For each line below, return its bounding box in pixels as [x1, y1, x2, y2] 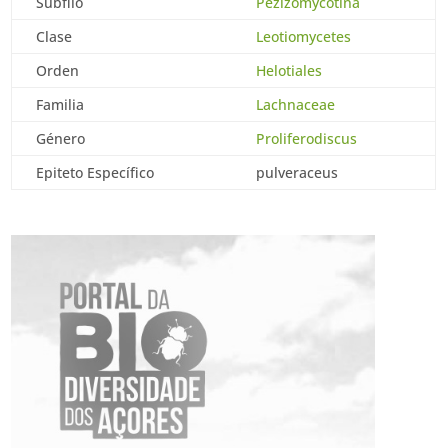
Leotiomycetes [256, 27, 352, 46]
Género [36, 129, 86, 148]
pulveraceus [256, 163, 339, 182]
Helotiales [256, 61, 323, 80]
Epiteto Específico [36, 163, 155, 182]
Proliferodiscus [256, 129, 358, 148]
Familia [36, 95, 85, 114]
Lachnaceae [256, 95, 336, 114]
